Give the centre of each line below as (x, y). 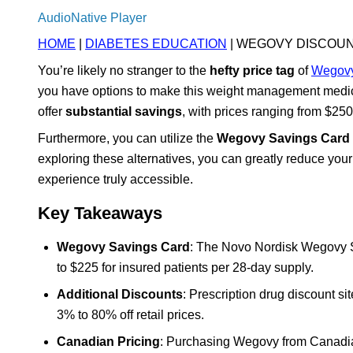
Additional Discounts (120, 294)
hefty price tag (252, 70)
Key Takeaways (100, 213)
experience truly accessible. (115, 179)
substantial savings (124, 111)
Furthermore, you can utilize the (127, 138)
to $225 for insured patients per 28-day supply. (185, 267)
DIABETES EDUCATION (156, 43)
